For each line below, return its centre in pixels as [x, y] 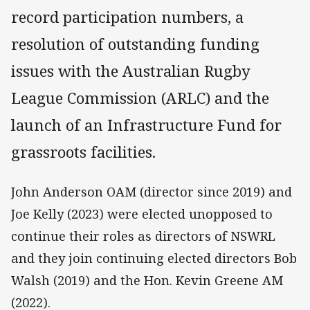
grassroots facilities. [83, 152]
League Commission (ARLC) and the [140, 98]
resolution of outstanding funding [135, 44]
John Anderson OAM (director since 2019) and [152, 192]
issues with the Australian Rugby [131, 71]
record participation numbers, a [127, 17]
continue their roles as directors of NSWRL [143, 236]
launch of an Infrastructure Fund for [146, 125]
